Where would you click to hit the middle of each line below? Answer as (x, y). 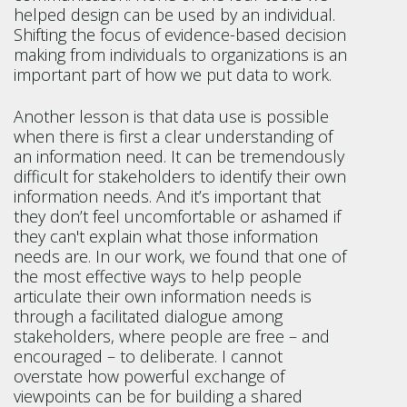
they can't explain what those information (166, 236)
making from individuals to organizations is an (180, 55)
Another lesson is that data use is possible (171, 116)
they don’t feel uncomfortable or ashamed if (177, 216)
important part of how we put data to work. (175, 74)
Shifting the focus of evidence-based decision (180, 35)
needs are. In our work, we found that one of (180, 256)
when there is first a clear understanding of (173, 136)
